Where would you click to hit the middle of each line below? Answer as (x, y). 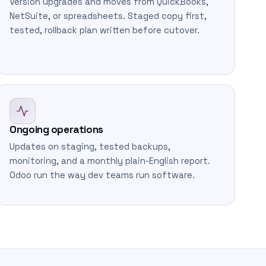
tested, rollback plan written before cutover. (105, 30)
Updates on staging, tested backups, (90, 147)
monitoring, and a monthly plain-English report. (110, 161)
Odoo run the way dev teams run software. (102, 175)
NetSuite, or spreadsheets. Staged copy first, (108, 16)
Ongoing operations (56, 129)
